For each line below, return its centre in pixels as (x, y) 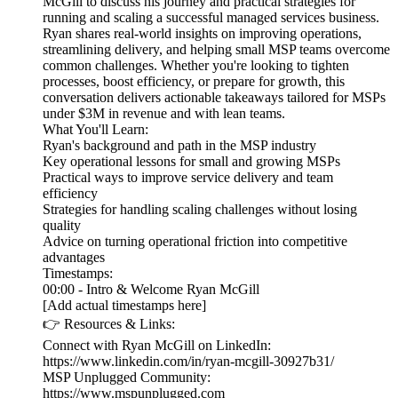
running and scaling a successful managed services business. (211, 18)
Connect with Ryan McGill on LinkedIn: (157, 346)
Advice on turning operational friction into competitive (195, 242)
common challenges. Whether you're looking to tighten (196, 66)
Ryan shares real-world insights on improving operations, (202, 34)
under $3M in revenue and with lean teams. (164, 114)
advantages (74, 258)
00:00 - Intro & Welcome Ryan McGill (151, 290)
